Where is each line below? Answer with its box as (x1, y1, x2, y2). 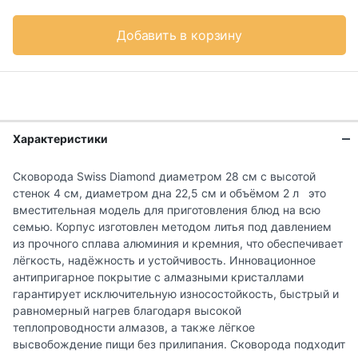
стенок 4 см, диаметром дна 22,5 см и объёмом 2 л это (13, 186, 326, 201)
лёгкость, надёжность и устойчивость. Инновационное (13, 253, 316, 268)
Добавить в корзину (117, 27, 242, 44)
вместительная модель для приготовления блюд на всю (13, 203, 320, 217)
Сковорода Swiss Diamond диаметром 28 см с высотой (13, 169, 316, 184)
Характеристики (13, 132, 108, 146)
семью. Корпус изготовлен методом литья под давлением (13, 220, 332, 234)
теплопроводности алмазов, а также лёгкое (13, 320, 255, 335)
